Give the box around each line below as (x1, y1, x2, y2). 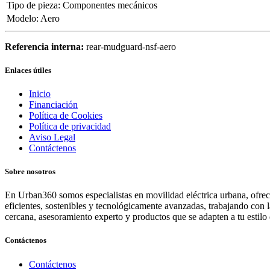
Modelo (7, 13, 36, 24)
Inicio (29, 88, 51, 99)
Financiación (29, 99, 78, 110)
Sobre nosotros (5, 167, 55, 177)
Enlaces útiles (5, 65, 51, 75)
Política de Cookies (29, 110, 102, 121)
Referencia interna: (5, 41, 86, 52)
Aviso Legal (29, 131, 75, 142)
